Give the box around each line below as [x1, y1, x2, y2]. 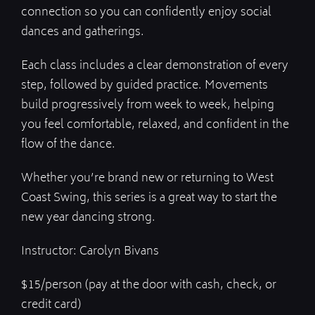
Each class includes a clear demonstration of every [21, 56, 288, 77]
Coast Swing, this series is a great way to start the [21, 188, 277, 209]
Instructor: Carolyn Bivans [21, 242, 159, 262]
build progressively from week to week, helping [21, 96, 274, 116]
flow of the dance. [21, 135, 115, 155]
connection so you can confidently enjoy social [21, 3, 271, 23]
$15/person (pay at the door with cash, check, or [21, 276, 276, 296]
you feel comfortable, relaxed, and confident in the [21, 115, 289, 136]
